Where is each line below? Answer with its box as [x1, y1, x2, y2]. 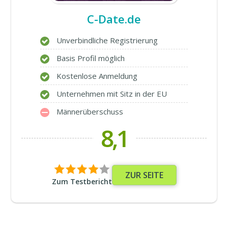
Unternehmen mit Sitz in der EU [56, 89, 167, 99]
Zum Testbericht [51, 177, 112, 187]
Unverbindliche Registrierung [56, 35, 158, 46]
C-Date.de [87, 11, 141, 27]
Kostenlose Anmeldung [56, 71, 137, 81]
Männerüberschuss [56, 106, 123, 117]
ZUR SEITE [125, 169, 163, 181]
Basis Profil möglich [56, 53, 125, 64]
